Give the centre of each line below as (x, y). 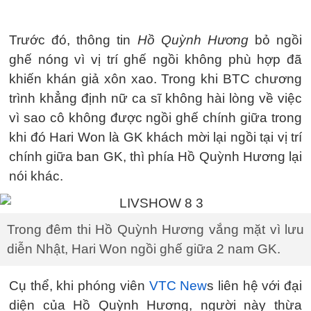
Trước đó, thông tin (73, 40)
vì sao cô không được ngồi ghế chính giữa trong (155, 117)
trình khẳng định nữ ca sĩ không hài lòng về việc (155, 98)
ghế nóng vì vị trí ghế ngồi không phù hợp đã (155, 59)
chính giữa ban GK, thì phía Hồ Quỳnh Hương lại (155, 156)
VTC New (178, 285)
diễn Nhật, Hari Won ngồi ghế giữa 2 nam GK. (144, 249)
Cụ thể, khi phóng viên (79, 285)
